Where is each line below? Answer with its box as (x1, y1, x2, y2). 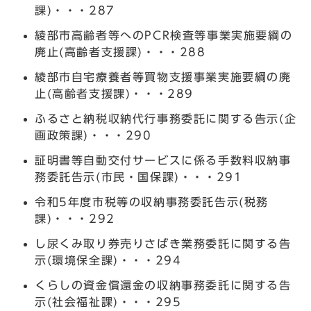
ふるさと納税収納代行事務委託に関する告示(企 (35, 112, 297, 124)
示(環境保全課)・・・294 (35, 254, 182, 266)
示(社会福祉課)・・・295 (35, 296, 182, 308)
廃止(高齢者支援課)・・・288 (35, 46, 206, 58)
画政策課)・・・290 (35, 129, 152, 141)
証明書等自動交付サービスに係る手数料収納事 (35, 154, 292, 166)
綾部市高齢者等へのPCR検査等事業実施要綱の (35, 29, 293, 41)
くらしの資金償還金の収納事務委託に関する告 (35, 279, 292, 291)
